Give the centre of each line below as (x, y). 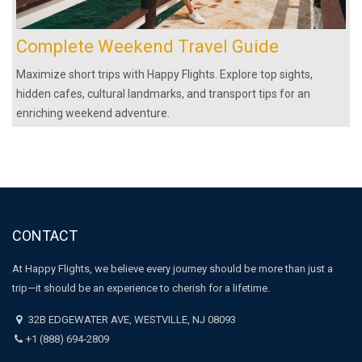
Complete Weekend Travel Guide (147, 47)
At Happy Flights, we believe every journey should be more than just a (173, 269)
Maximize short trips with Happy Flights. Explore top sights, (164, 75)
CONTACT (45, 236)
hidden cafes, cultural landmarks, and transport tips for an (163, 94)
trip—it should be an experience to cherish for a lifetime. (141, 288)
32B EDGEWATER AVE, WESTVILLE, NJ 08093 (130, 320)
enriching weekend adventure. (93, 114)
